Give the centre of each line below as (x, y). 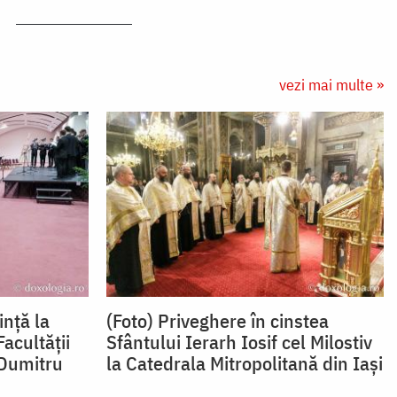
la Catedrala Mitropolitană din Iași (244, 362)
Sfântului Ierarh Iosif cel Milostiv (239, 341)
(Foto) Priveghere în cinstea (217, 320)
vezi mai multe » (331, 85)
